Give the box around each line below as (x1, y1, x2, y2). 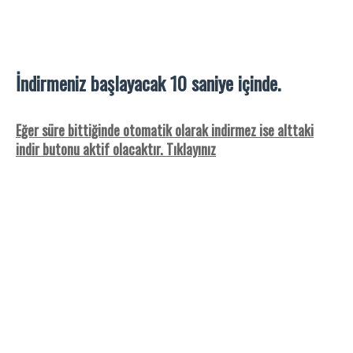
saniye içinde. (180, 69, 273, 97)
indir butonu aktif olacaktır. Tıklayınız (16, 139, 216, 159)
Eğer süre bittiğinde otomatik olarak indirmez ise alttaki (16, 120, 314, 140)
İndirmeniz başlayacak (16, 69, 170, 97)
